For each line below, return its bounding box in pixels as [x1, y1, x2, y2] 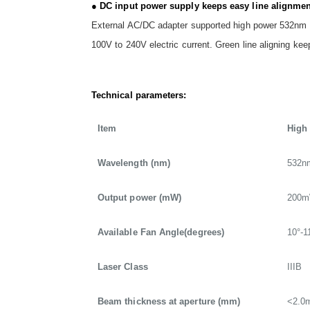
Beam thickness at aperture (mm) [98, 296, 241, 307]
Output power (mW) [98, 192, 182, 203]
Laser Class [98, 262, 148, 273]
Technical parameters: [91, 90, 187, 101]
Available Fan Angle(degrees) [98, 227, 224, 238]
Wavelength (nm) [98, 158, 171, 169]
